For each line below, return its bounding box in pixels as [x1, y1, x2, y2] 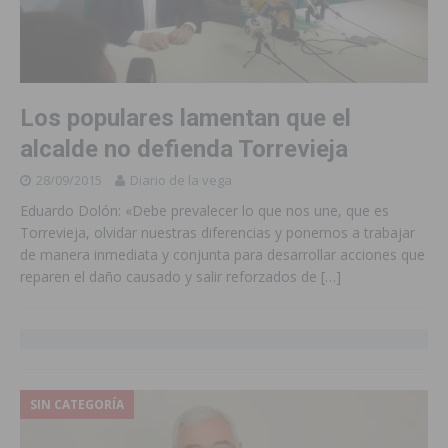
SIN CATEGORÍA [30, 395, 124, 413]
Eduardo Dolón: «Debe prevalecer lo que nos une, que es [20, 200, 389, 220]
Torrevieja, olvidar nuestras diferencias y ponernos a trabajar [20, 222, 415, 242]
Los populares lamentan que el [20, 103, 351, 132]
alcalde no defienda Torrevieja [20, 134, 348, 163]
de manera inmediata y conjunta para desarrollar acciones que [20, 244, 425, 264]
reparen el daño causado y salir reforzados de [20, 266, 321, 286]
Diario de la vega [130, 170, 232, 189]
